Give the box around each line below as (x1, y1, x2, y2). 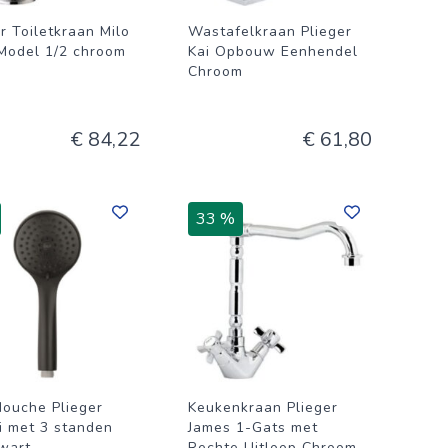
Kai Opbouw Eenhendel (188, 42, 358, 61)
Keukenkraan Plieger (188, 398, 338, 417)
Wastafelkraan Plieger (188, 22, 352, 41)
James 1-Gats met (188, 418, 318, 437)
